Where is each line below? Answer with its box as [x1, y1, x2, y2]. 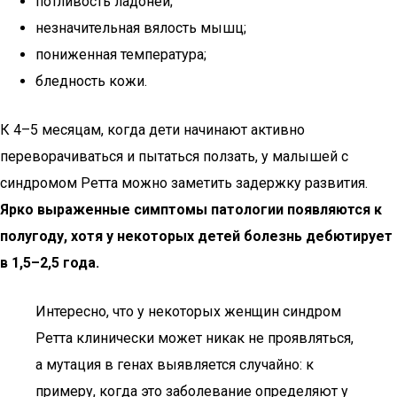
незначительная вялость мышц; [35, 19, 246, 36]
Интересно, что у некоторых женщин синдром [35, 303, 341, 320]
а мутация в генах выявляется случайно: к [35, 356, 314, 373]
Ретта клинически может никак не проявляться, [35, 330, 354, 346]
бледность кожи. [35, 73, 147, 90]
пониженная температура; [35, 46, 206, 63]
